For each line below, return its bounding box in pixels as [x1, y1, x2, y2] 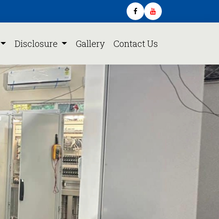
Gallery [76, 38, 105, 49]
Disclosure [14, 38, 60, 49]
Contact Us [113, 38, 158, 49]
